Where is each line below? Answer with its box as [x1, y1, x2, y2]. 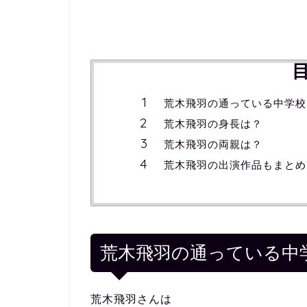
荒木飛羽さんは [90, 293, 172, 305]
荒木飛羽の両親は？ [164, 138, 262, 151]
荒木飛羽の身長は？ [164, 117, 262, 131]
